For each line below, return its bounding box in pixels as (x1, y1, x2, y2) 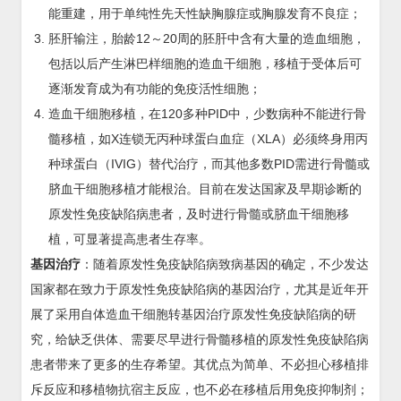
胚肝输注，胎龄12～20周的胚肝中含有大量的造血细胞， (48, 31, 365, 46)
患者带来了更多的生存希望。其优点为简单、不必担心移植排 (30, 357, 369, 371)
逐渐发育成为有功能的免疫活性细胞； (48, 81, 261, 96)
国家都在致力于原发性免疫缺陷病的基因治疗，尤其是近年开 (30, 282, 369, 296)
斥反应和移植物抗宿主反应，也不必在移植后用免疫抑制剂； (30, 382, 369, 397)
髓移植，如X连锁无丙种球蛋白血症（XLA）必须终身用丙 (48, 132, 368, 146)
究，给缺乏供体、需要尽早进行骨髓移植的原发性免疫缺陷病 (30, 332, 369, 346)
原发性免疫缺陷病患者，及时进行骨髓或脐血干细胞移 (48, 207, 349, 221)
